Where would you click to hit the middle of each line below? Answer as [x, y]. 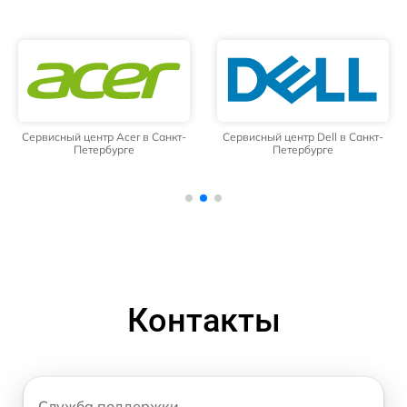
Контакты [203, 321]
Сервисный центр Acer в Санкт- [104, 137]
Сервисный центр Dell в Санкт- [303, 137]
